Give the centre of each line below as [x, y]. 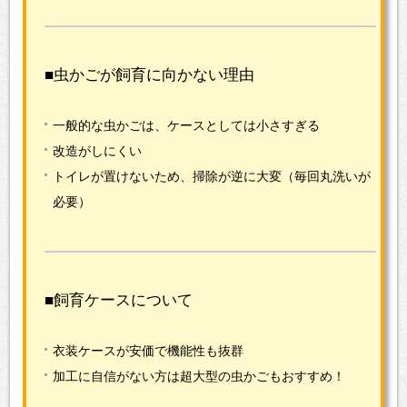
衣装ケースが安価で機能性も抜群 [148, 351]
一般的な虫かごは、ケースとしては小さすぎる [186, 125]
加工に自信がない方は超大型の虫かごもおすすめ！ [199, 376]
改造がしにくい [97, 151]
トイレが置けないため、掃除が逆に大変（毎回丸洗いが [211, 176]
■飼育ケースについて [118, 300]
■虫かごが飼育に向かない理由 [149, 75]
